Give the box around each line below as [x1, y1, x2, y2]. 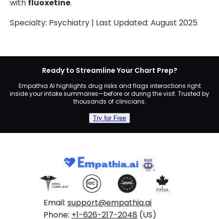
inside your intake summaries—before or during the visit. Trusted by [10, 89, 209, 98]
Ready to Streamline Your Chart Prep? [42, 65, 177, 75]
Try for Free [93, 114, 126, 122]
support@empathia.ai [67, 197, 152, 208]
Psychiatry [49, 17, 89, 28]
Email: [44, 197, 67, 208]
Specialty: [10, 17, 49, 28]
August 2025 [151, 17, 197, 28]
